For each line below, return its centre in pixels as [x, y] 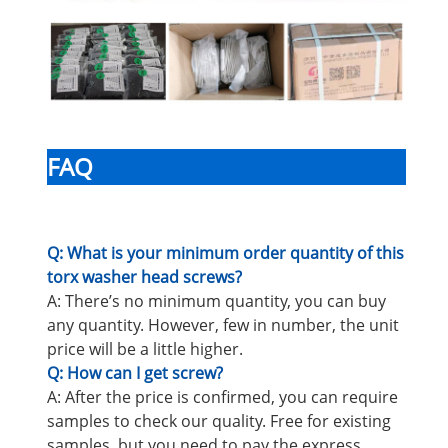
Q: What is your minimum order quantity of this [225, 252]
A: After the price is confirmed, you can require [222, 396]
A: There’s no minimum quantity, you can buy [216, 300]
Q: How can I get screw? [135, 372]
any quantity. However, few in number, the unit [223, 324]
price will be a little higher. [145, 348]
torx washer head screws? [144, 276]
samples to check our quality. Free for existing [219, 420]
